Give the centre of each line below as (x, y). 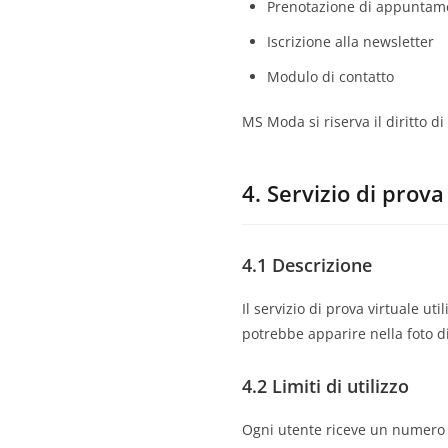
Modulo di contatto (330, 76)
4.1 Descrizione (307, 265)
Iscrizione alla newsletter (350, 41)
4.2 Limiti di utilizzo (325, 386)
